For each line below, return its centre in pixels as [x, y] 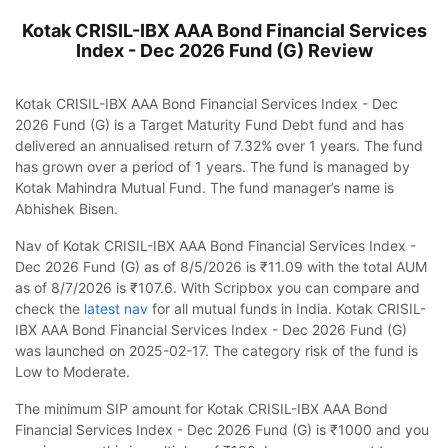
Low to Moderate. [72, 372]
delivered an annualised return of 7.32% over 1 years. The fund [219, 146]
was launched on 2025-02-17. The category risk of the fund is [216, 351]
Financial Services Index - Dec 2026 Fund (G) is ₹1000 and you [222, 430]
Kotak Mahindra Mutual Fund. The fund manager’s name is [204, 188]
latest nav [116, 309]
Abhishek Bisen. [66, 209]
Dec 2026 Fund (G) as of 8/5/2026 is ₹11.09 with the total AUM [221, 267]
